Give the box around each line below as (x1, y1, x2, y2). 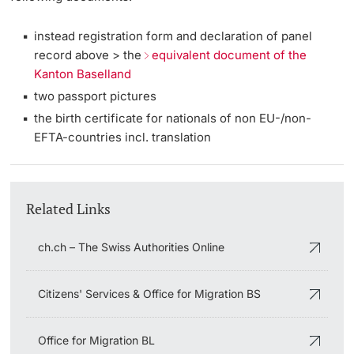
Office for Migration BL (38, 333, 156, 348)
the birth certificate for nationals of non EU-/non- (34, 110, 312, 126)
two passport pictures (34, 88, 157, 104)
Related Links (26, 198, 111, 218)
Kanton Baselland (34, 66, 132, 81)
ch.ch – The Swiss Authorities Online (38, 240, 225, 254)
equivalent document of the (152, 47, 307, 62)
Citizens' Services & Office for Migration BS (38, 287, 262, 301)
